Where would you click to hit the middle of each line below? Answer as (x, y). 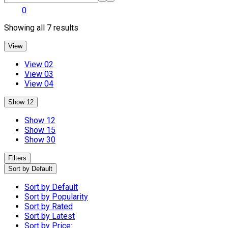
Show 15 (40, 130)
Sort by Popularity (56, 197)
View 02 (39, 65)
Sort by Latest (50, 216)
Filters (17, 158)
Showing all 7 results (41, 28)
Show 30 (40, 140)
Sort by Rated (49, 207)
